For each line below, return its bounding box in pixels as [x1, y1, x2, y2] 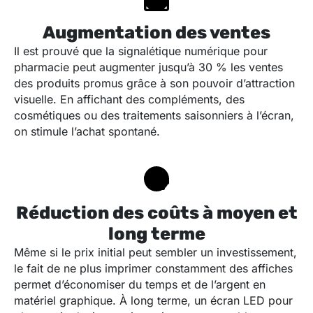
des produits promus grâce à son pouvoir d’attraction [14, 76, 295, 91]
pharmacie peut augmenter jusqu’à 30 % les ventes [14, 60, 283, 75]
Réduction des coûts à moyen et [15, 203, 298, 224]
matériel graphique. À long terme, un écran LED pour [14, 293, 293, 308]
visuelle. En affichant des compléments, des [14, 92, 245, 107]
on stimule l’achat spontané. [14, 124, 160, 139]
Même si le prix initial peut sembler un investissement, [14, 245, 297, 260]
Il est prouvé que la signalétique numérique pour [14, 44, 268, 59]
